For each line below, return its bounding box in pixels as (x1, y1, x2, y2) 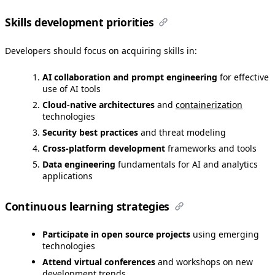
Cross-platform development (42, 142, 165, 155)
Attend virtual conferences (42, 255, 155, 268)
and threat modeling (138, 126, 226, 139)
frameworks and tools (165, 142, 257, 155)
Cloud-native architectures (42, 99, 155, 111)
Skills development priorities (5, 15, 154, 30)
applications (42, 170, 93, 182)
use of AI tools (42, 83, 101, 95)
